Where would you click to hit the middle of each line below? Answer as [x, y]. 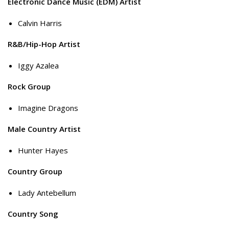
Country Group [35, 171]
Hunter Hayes [43, 150]
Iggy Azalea [38, 65]
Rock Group [29, 87]
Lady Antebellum [47, 192]
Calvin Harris [40, 23]
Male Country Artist [44, 129]
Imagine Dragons [48, 108]
